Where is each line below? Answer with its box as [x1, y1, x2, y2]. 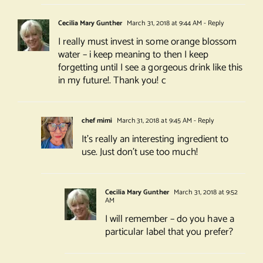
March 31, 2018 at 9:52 [172, 187, 238, 198]
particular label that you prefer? [104, 224, 233, 241]
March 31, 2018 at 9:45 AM [115, 115, 192, 127]
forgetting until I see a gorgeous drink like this [58, 59, 242, 76]
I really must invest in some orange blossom [58, 33, 237, 50]
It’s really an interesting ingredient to [81, 131, 228, 148]
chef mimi [81, 115, 113, 127]
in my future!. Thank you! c [58, 72, 166, 89]
